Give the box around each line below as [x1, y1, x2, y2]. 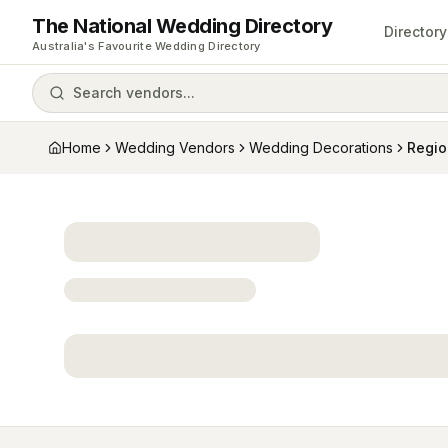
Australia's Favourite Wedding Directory [32, 38, 261, 53]
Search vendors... [73, 84, 195, 101]
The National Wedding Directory [32, 13, 332, 38]
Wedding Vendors [115, 139, 235, 156]
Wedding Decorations [249, 139, 393, 156]
